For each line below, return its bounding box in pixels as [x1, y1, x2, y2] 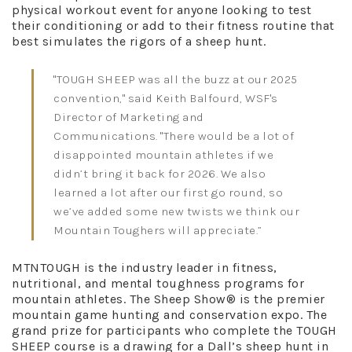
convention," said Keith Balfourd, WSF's [53, 90, 278, 105]
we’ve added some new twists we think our [53, 203, 299, 218]
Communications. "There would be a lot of [53, 128, 294, 143]
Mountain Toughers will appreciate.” [53, 222, 265, 237]
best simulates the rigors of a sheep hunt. [12, 33, 266, 49]
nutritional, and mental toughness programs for [12, 275, 304, 291]
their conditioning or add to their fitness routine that [12, 17, 335, 33]
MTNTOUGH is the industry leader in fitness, [12, 259, 277, 275]
